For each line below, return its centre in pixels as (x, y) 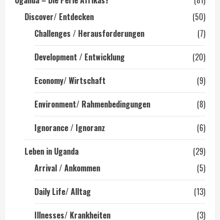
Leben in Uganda (52, 151)
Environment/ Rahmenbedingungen (92, 104)
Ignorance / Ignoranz (70, 128)
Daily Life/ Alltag (63, 192)
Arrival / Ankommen (67, 168)
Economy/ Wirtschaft (70, 81)
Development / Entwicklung (80, 57)
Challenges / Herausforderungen (89, 33)
